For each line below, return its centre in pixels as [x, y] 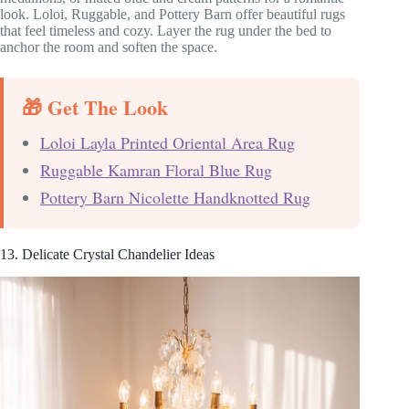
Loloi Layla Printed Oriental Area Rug [168, 142]
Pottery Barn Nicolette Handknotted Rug [175, 197]
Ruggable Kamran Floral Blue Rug [156, 169]
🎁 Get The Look [95, 107]
